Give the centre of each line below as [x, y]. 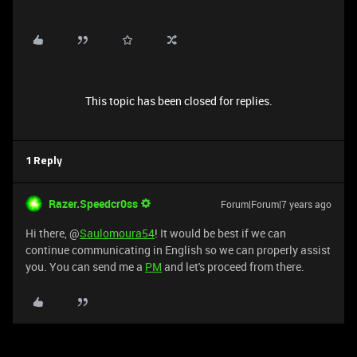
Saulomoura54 [117, 233]
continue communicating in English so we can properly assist [178, 250]
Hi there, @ [53, 233]
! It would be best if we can [220, 233]
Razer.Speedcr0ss [93, 204]
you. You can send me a [85, 267]
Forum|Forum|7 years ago [276, 204]
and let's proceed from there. [233, 267]
